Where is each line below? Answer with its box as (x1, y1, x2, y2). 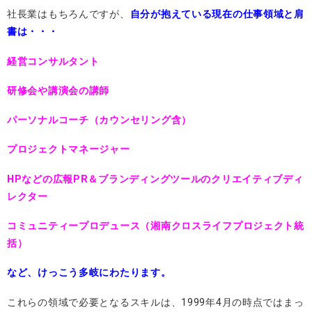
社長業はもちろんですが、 (7, 8, 130, 21)
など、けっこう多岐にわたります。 (7, 267, 171, 279)
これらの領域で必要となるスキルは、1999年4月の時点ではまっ (7, 296, 304, 309)
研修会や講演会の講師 (7, 84, 110, 97)
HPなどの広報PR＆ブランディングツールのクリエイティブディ (7, 173, 304, 185)
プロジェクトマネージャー (7, 143, 130, 156)
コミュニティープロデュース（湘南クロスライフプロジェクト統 (7, 220, 304, 232)
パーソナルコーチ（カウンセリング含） (7, 114, 192, 127)
